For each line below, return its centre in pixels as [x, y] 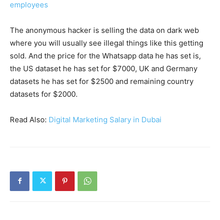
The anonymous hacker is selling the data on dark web [104, 30]
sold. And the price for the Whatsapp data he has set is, [105, 55]
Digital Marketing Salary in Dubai [105, 119]
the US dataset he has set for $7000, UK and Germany [104, 68]
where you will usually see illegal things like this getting [107, 43]
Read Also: [29, 119]
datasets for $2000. [44, 94]
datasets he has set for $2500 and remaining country [102, 81]
